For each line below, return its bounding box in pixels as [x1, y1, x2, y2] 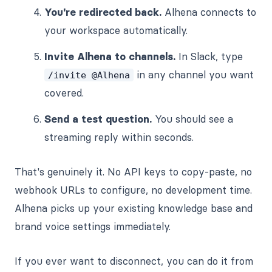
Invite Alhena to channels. [44, 50, 176, 63]
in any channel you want [134, 69, 254, 81]
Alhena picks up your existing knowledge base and [15, 202, 253, 214]
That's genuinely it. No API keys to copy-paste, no [15, 165, 252, 178]
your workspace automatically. [44, 24, 188, 37]
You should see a [152, 112, 234, 125]
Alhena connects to [161, 6, 257, 19]
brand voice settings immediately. [15, 220, 171, 233]
